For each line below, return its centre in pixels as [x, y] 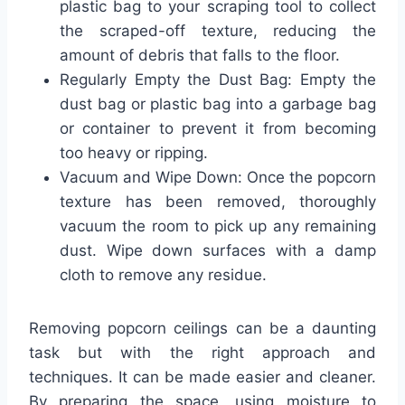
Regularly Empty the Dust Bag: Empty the [218, 79]
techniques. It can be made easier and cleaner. [202, 377]
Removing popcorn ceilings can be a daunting [202, 328]
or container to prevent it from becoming [218, 128]
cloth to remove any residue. [163, 274]
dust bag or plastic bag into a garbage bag [218, 104]
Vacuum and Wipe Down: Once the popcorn [218, 177]
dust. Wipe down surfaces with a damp [218, 250]
